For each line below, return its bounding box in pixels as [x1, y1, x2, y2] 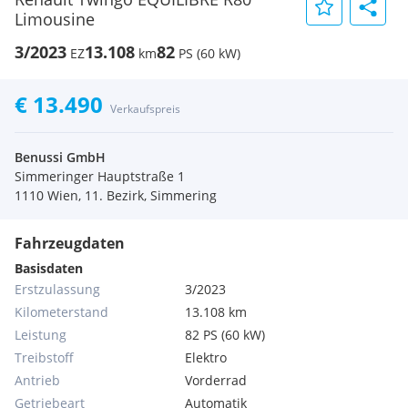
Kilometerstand [15, 303, 108, 321]
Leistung [15, 326, 66, 343]
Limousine [15, 8, 95, 30]
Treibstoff [15, 349, 74, 366]
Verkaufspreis [110, 101, 180, 117]
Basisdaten [15, 260, 83, 277]
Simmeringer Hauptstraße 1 [15, 168, 185, 185]
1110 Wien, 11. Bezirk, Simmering [15, 187, 217, 204]
